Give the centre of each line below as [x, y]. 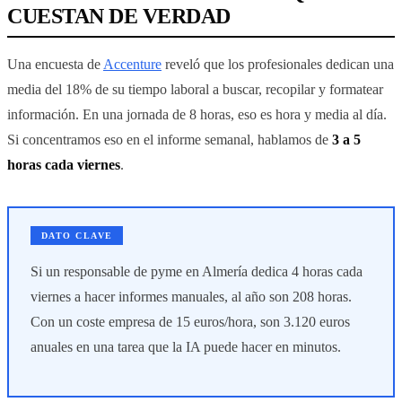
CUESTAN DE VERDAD [119, 16]
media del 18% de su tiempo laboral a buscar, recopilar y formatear [195, 89]
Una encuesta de [55, 64]
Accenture [132, 64]
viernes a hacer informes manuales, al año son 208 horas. [191, 297]
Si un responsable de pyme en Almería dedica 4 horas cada [197, 272]
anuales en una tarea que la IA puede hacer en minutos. [186, 347]
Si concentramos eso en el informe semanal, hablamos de [170, 139]
